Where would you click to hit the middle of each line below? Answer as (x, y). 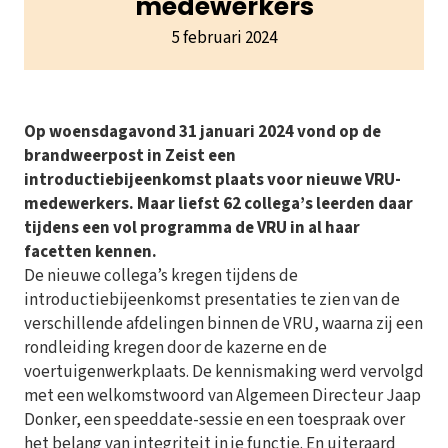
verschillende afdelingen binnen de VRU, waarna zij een (223, 324)
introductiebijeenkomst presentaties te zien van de (212, 300)
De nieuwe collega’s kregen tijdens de (161, 276)
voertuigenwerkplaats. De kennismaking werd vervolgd (224, 372)
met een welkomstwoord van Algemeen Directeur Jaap (222, 396)
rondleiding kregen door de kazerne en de (175, 348)
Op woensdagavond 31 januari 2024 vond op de (202, 132)
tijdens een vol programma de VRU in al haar (192, 228)
